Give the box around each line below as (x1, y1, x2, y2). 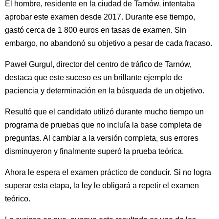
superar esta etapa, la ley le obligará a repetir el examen (5, 181, 199, 190)
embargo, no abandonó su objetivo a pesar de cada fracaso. (5, 39, 212, 47)
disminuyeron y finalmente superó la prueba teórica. (5, 147, 184, 155)
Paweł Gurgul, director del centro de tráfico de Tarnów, (5, 60, 192, 68)
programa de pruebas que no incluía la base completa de (5, 120, 202, 129)
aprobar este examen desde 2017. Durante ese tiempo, (5, 12, 195, 21)
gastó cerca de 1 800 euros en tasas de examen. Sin (5, 25, 186, 34)
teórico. (5, 194, 30, 203)
